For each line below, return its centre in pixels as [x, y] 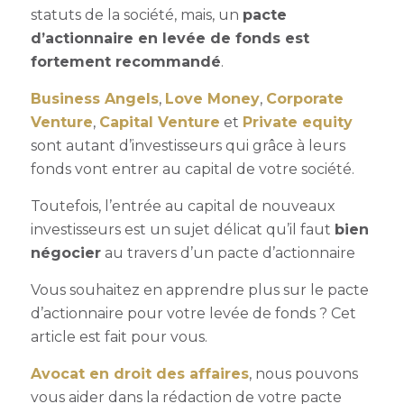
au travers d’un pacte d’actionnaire [228, 252]
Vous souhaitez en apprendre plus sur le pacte [199, 289]
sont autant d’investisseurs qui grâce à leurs [188, 145]
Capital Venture [159, 122]
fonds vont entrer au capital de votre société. [194, 169]
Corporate [304, 98]
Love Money [212, 98]
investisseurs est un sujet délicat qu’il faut [182, 229]
